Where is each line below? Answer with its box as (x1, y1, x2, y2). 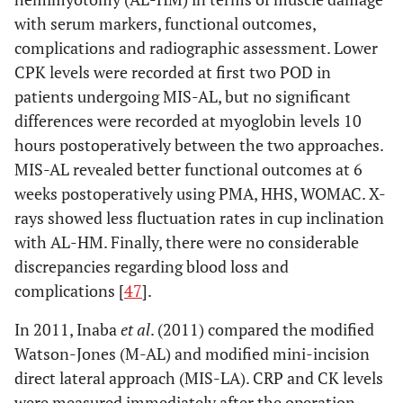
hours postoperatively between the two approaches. (14, 134, 383, 156)
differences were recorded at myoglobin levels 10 (14, 110, 362, 131)
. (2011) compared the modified (150, 318, 374, 340)
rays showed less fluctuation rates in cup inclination (14, 207, 384, 228)
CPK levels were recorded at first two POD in (14, 61, 331, 83)
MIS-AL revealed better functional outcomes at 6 (14, 158, 363, 180)
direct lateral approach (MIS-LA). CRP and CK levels (14, 367, 383, 389)
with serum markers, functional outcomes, (14, 13, 316, 34)
